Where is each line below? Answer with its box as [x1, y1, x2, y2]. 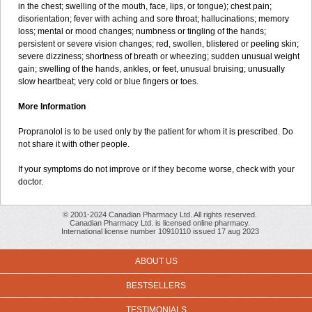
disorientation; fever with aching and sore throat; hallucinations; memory [18, 14, 289, 24]
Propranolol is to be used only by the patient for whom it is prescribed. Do [18, 127, 293, 136]
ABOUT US [134, 256, 178, 266]
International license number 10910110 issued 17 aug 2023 [61, 227, 259, 235]
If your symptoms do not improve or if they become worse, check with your [18, 164, 295, 174]
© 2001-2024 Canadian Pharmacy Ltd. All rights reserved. [63, 210, 257, 219]
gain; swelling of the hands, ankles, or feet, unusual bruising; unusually [18, 64, 285, 74]
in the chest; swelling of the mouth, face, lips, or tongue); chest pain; [18, 1, 272, 11]
